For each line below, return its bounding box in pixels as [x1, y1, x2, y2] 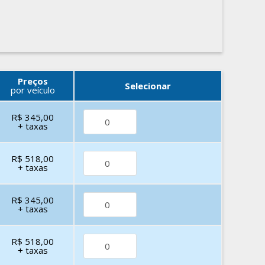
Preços [17, 75, 48, 87]
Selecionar [125, 79, 171, 92]
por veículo [10, 84, 55, 96]
